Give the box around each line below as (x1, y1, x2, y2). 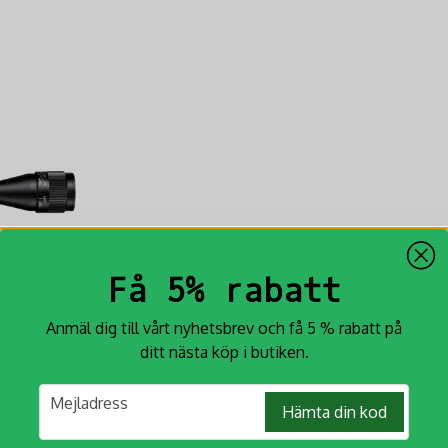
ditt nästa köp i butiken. (139, 341, 309, 362)
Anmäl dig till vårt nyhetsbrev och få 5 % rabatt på (46, 317, 402, 338)
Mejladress (50, 392, 128, 413)
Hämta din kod (282, 401, 387, 422)
